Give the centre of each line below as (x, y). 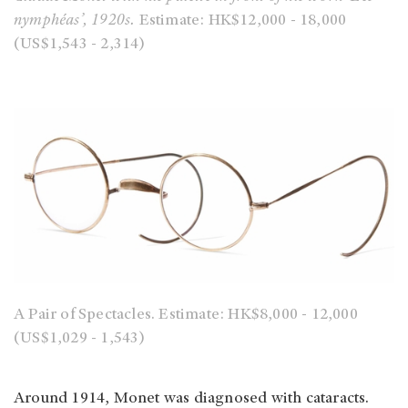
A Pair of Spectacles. (87, 316)
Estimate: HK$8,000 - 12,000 (258, 316)
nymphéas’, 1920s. (76, 21)
